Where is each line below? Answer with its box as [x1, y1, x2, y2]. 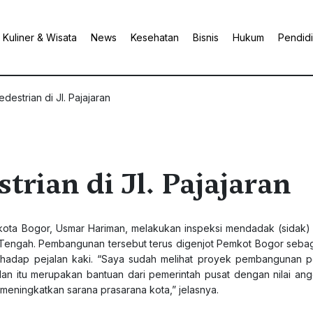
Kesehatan [131, 31, 179, 43]
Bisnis [193, 31, 219, 43]
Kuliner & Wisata [3, 31, 77, 43]
